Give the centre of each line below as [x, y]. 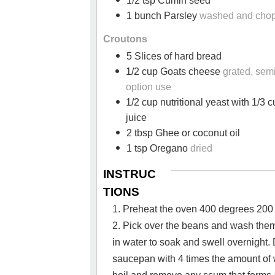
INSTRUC [130, 174]
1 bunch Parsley [163, 16]
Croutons [125, 39]
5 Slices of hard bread [174, 56]
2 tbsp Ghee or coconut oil [183, 133]
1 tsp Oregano [158, 149]
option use [148, 87]
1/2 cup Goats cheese [174, 72]
